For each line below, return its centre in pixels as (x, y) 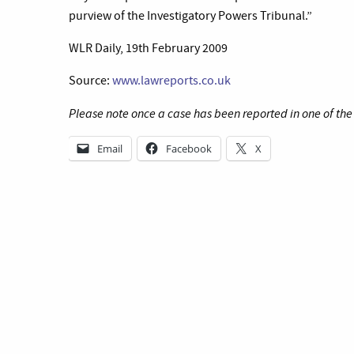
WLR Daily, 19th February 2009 (148, 48)
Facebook (189, 149)
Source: (90, 81)
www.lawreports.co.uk (171, 81)
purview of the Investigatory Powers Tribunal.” (190, 16)
